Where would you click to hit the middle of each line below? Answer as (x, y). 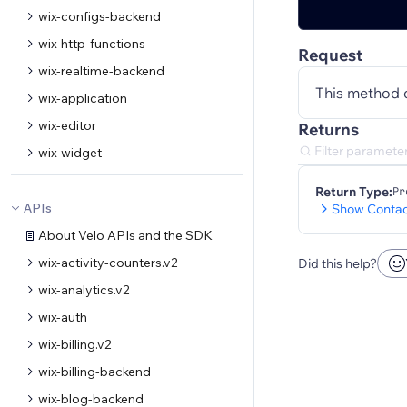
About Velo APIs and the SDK (125, 235)
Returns (328, 129)
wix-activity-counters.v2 (108, 263)
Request (330, 55)
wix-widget (70, 153)
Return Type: (354, 192)
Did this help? (338, 263)
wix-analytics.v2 (84, 290)
